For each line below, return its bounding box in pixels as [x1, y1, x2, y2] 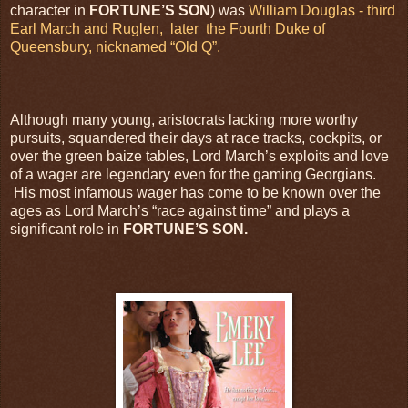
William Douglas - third [249, 2, 395, 18]
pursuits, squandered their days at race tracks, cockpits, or [10, 129, 382, 146]
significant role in [10, 220, 123, 237]
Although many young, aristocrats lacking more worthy [10, 111, 358, 127]
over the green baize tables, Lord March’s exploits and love [10, 148, 389, 164]
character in [10, 2, 89, 18]
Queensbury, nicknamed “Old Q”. [10, 38, 220, 55]
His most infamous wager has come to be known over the [14, 184, 381, 200]
